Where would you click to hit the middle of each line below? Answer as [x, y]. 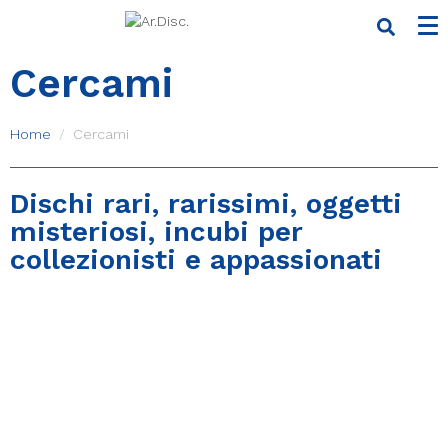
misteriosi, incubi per [156, 231]
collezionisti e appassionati [196, 259]
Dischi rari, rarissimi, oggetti [206, 203]
